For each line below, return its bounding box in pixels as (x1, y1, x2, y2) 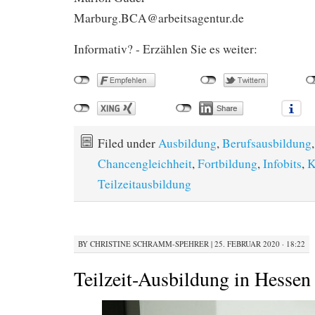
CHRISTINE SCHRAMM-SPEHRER (90, 238, 209, 249)
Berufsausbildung (222, 134, 311, 151)
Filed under (98, 134, 158, 151)
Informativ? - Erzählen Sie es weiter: (74, 40, 257, 57)
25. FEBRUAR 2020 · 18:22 (214, 238, 305, 249)
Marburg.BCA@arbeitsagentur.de (74, 9, 244, 26)
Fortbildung (198, 155, 257, 172)
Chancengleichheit (98, 155, 192, 172)
